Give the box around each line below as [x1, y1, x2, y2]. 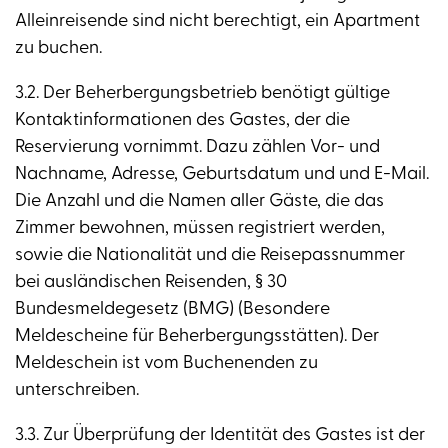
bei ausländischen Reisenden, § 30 [15, 270, 287, 294]
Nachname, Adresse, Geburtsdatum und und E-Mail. [15, 162, 429, 186]
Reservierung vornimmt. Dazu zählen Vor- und [15, 135, 380, 159]
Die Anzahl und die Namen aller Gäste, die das [15, 189, 384, 213]
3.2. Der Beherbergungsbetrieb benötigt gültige [15, 81, 390, 105]
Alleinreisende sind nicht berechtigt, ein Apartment [15, 9, 420, 33]
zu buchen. [15, 36, 102, 60]
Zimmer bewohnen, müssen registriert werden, [15, 216, 385, 240]
